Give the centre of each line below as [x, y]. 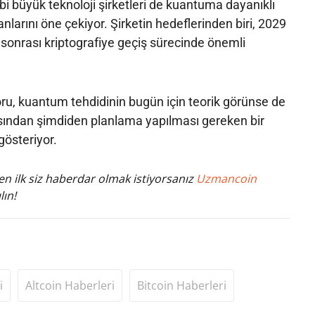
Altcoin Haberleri [70, 285]
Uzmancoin [226, 178]
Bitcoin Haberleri [181, 285]
